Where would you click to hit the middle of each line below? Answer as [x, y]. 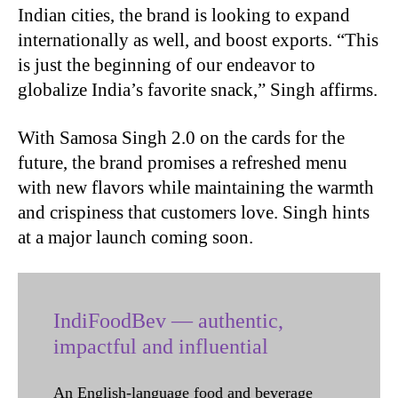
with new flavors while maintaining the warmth [196, 188]
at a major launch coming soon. [135, 238]
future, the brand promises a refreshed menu [183, 163]
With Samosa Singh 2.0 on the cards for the [181, 138]
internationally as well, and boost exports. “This [198, 40]
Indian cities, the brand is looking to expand [184, 16]
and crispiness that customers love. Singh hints [194, 213]
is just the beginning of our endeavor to [167, 65]
